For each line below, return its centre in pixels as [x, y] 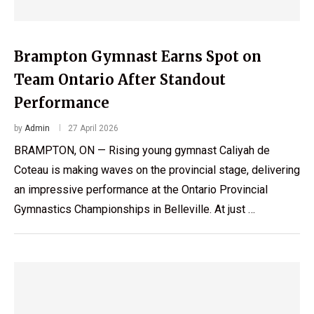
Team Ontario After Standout [120, 79]
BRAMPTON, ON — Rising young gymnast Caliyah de [142, 150]
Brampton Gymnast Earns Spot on [138, 56]
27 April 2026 [93, 128]
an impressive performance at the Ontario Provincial [141, 189]
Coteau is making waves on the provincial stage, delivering [157, 170]
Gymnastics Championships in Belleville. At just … [135, 209]
